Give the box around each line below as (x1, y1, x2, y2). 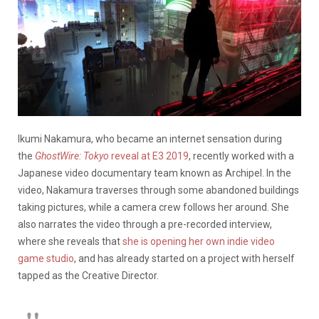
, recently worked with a (189, 150, 294, 162)
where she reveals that (18, 235, 122, 247)
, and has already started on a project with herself (74, 252, 295, 264)
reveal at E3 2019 (111, 150, 189, 162)
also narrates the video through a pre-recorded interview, (18, 218, 272, 230)
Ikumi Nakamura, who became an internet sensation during (18, 132, 282, 145)
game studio (18, 252, 74, 264)
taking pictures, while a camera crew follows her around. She (18, 201, 289, 213)
